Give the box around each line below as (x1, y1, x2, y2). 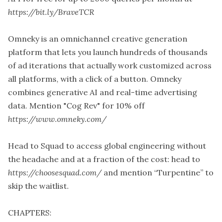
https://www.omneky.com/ (8, 113, 107, 124)
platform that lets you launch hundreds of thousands (8, 47, 208, 57)
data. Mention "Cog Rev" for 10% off (8, 100, 145, 111)
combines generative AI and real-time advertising (8, 87, 197, 97)
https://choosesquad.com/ (8, 167, 102, 177)
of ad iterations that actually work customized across (8, 60, 212, 70)
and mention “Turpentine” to (102, 167, 214, 177)
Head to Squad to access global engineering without (8, 140, 206, 151)
